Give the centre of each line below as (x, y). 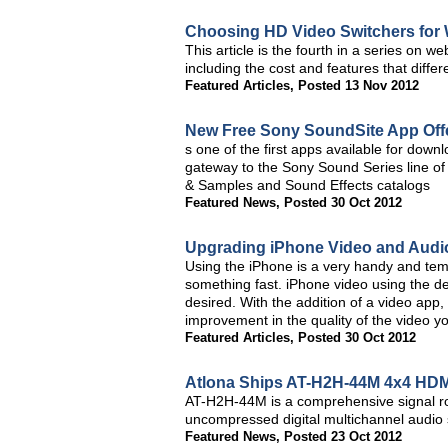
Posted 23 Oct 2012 (343, 436)
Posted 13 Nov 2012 (358, 85)
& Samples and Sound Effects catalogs (307, 185)
